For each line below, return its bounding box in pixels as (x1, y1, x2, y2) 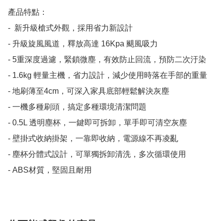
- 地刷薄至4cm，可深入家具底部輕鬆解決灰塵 (8, 87, 169, 96)
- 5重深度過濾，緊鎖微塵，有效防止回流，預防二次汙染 (8, 55, 206, 64)
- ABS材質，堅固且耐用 (8, 166, 92, 175)
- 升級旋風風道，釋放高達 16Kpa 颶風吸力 (8, 39, 158, 48)
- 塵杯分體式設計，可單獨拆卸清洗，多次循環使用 (8, 150, 186, 159)
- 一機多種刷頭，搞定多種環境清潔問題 (8, 103, 147, 111)
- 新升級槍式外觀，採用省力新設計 (8, 24, 133, 33)
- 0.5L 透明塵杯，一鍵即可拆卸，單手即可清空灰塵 (8, 118, 187, 127)
